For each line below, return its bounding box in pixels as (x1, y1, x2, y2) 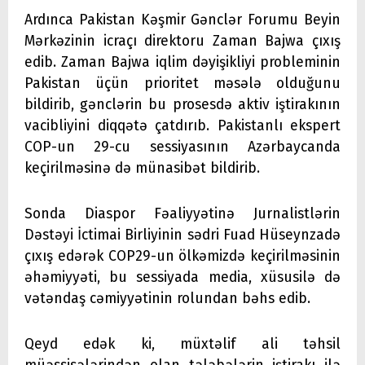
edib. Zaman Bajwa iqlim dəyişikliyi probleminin (24, 53, 341, 71)
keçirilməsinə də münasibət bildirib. (24, 159, 260, 177)
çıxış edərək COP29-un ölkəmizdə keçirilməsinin (24, 247, 341, 265)
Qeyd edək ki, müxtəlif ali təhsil (24, 335, 341, 353)
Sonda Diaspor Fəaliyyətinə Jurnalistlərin (24, 204, 341, 222)
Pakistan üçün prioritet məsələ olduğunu (24, 74, 341, 92)
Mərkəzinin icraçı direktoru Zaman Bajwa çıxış (24, 32, 341, 50)
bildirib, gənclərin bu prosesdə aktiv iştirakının (24, 95, 341, 113)
